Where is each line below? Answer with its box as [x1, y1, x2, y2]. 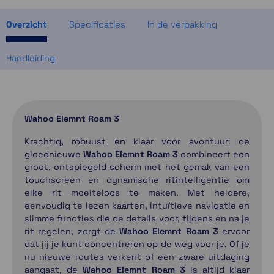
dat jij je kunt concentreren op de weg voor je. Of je [24, 238, 250, 250]
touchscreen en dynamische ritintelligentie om [24, 174, 250, 185]
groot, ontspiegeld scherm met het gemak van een [24, 161, 250, 172]
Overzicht [6, 18, 47, 30]
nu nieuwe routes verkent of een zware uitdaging [24, 251, 250, 262]
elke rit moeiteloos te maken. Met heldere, [24, 187, 250, 198]
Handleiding [6, 52, 55, 64]
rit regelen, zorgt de [24, 225, 119, 237]
